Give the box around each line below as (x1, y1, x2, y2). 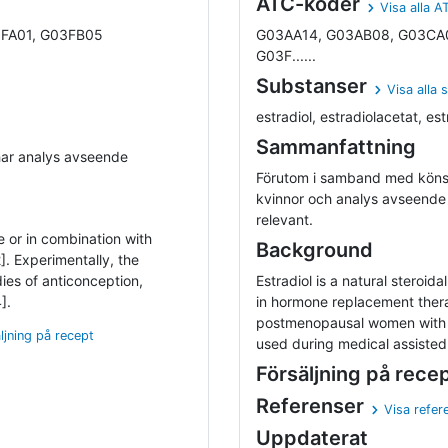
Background (256, 238, 373, 263)
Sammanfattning (256, 135, 416, 160)
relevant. (256, 211, 313, 229)
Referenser (256, 394, 364, 419)
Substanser (256, 74, 367, 99)
